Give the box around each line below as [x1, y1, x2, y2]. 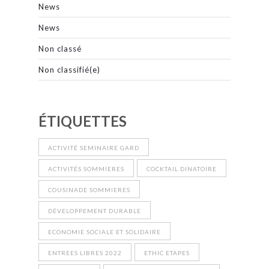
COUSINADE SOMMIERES [48, 186, 130, 193]
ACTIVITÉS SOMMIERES [48, 165, 124, 172]
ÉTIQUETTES [38, 112, 127, 130]
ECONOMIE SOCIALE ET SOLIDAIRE [48, 228, 161, 235]
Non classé [38, 43, 82, 53]
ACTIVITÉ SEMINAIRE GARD [48, 144, 139, 151]
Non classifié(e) [38, 64, 100, 74]
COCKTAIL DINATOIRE [147, 165, 217, 172]
